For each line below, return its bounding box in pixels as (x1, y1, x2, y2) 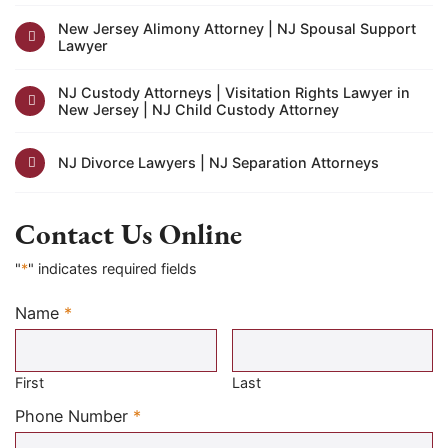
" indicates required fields (28, 260, 197, 278)
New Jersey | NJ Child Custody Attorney (57, 100, 339, 118)
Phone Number (15, 405, 128, 426)
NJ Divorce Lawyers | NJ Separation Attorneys (57, 154, 379, 172)
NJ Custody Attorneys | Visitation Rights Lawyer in (57, 83, 410, 101)
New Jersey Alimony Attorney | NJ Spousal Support (57, 20, 416, 38)
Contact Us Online (15, 214, 242, 253)
